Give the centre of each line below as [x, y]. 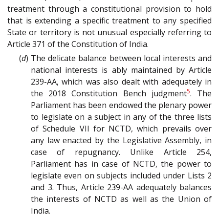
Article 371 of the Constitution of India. [78, 44]
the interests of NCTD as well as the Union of [121, 199]
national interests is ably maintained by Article [121, 70]
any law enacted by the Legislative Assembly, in [121, 141]
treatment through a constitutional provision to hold [109, 9]
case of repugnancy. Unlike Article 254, [121, 152]
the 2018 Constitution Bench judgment [109, 94]
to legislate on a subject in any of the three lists [121, 117]
